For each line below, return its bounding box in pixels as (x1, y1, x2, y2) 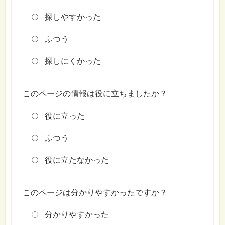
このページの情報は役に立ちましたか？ (22, 89, 167, 98)
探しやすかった (45, 13, 101, 22)
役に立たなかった (45, 156, 109, 165)
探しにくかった (45, 57, 101, 66)
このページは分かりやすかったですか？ (22, 188, 167, 197)
